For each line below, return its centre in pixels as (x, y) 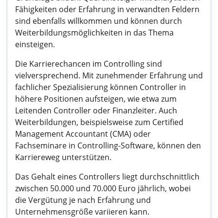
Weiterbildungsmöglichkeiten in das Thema (94, 33)
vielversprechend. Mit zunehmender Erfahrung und (109, 75)
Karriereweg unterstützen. (63, 157)
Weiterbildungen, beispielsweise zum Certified (99, 122)
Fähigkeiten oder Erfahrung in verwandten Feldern (107, 9)
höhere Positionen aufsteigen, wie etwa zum (96, 99)
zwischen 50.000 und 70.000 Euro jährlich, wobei (103, 188)
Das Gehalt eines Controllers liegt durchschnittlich (107, 177)
